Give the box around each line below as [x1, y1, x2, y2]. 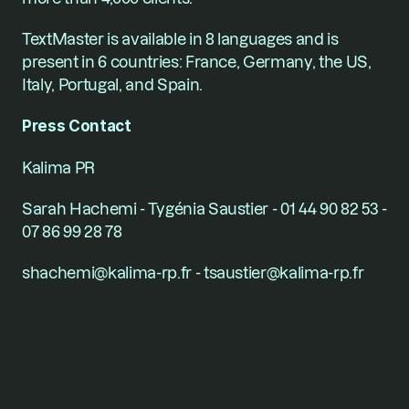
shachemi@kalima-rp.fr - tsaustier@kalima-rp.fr [22, 264, 364, 281]
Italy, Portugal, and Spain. [22, 76, 203, 93]
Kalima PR [22, 159, 95, 176]
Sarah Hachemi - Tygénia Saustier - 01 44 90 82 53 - [22, 200, 387, 217]
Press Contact [22, 117, 131, 135]
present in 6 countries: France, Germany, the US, [22, 53, 372, 70]
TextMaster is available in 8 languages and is [22, 30, 339, 47]
